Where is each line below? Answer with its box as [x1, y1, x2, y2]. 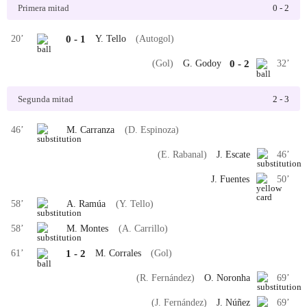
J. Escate [217, 149, 250, 160]
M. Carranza [66, 125, 115, 135]
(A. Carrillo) [118, 223, 168, 234]
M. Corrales [95, 248, 141, 258]
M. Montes [66, 223, 109, 234]
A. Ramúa [66, 199, 106, 209]
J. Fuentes [211, 174, 249, 184]
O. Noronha [204, 273, 250, 283]
